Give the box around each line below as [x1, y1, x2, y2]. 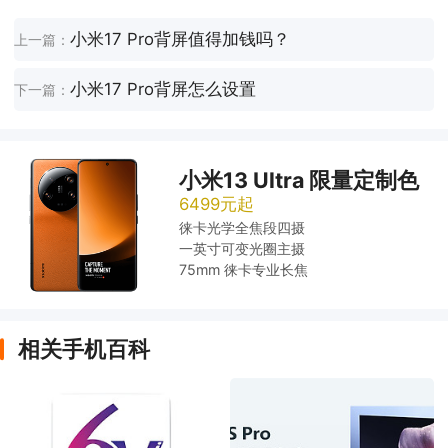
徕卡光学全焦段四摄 [179, 218, 306, 236]
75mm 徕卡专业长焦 [179, 260, 309, 278]
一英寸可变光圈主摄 [179, 239, 306, 257]
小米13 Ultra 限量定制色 [179, 167, 420, 194]
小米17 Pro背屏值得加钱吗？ [70, 29, 291, 50]
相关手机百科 [17, 335, 150, 362]
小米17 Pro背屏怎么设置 [70, 79, 257, 100]
